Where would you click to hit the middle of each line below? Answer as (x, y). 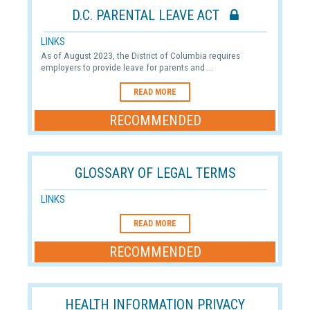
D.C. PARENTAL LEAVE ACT (151, 15)
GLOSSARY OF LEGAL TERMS (155, 173)
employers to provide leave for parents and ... (127, 67)
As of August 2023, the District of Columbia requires (140, 55)
